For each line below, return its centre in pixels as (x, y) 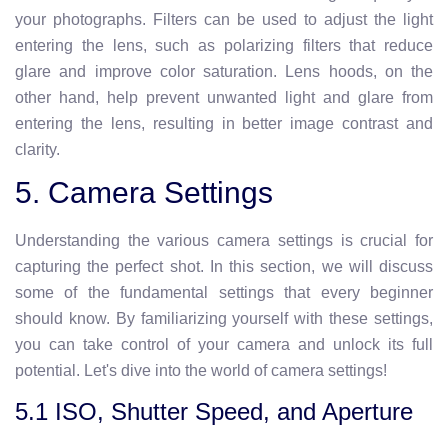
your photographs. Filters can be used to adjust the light (224, 19)
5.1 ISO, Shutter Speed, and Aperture (214, 411)
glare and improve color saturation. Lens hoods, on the (224, 71)
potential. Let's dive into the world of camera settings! (201, 370)
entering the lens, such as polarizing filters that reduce (224, 45)
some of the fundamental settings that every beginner (224, 292)
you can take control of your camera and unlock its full (224, 344)
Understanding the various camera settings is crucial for (224, 240)
